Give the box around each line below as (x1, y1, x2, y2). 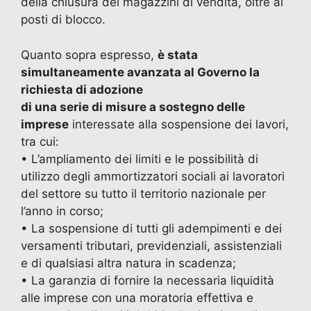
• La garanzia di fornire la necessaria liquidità (21, 273, 274, 287)
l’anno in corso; (21, 203, 103, 218)
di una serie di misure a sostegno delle (21, 99, 245, 114)
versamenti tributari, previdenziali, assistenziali (21, 238, 282, 253)
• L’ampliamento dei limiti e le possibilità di (21, 151, 258, 166)
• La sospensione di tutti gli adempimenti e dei (21, 221, 282, 235)
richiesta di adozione (21, 82, 143, 96)
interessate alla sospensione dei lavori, (69, 117, 289, 131)
